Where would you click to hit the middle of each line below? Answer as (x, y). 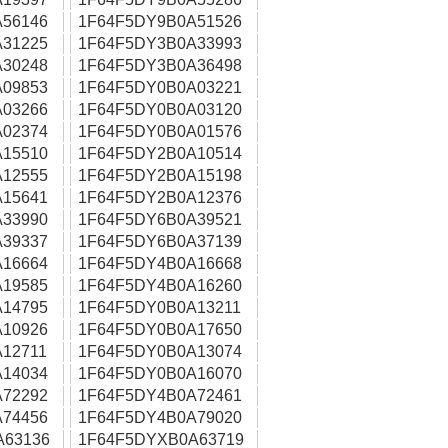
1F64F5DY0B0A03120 (160, 109)
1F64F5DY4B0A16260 (160, 285)
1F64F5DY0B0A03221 (160, 87)
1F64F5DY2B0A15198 (160, 175)
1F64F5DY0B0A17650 (160, 329)
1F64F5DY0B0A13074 (160, 351)
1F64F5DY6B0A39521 (160, 219)
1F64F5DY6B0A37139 (160, 241)
